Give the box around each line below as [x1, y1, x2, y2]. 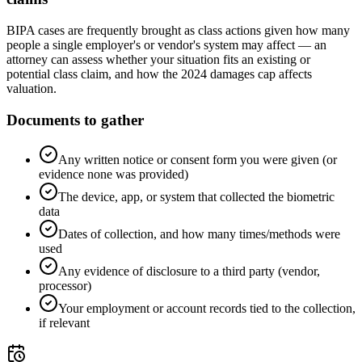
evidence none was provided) [39, 166, 188, 181]
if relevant [39, 315, 90, 330]
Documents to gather [6, 111, 144, 128]
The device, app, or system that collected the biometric [58, 189, 335, 204]
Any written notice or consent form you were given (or [58, 152, 337, 166]
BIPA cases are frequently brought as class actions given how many [6, 23, 350, 38]
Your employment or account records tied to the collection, [58, 301, 356, 315]
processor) [39, 278, 91, 293]
